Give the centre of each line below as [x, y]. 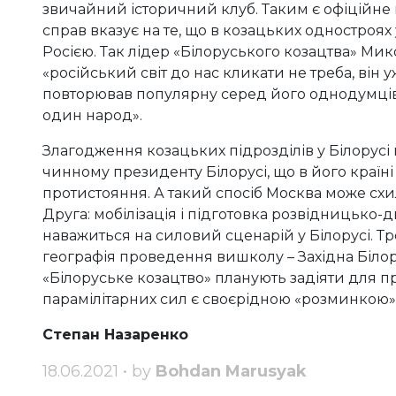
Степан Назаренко [115, 335]
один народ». [92, 116]
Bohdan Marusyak [231, 372]
